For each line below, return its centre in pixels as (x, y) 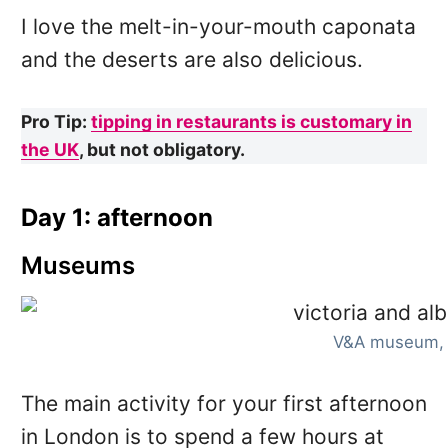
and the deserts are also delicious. (191, 60)
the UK (49, 150)
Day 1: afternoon (116, 218)
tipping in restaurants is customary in (251, 122)
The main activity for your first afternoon (223, 404)
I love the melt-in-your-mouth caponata (218, 27)
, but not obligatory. (161, 150)
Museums (77, 266)
